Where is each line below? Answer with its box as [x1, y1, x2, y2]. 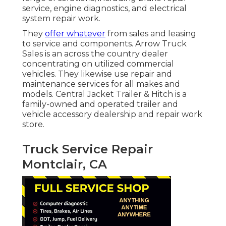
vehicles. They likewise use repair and [22, 69, 172, 79]
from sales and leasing [105, 29, 196, 39]
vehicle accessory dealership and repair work [22, 109, 202, 120]
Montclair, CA [22, 157, 107, 172]
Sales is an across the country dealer [22, 49, 168, 59]
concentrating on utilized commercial [22, 59, 174, 69]
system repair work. [22, 14, 100, 24]
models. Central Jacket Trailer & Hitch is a [22, 89, 187, 99]
